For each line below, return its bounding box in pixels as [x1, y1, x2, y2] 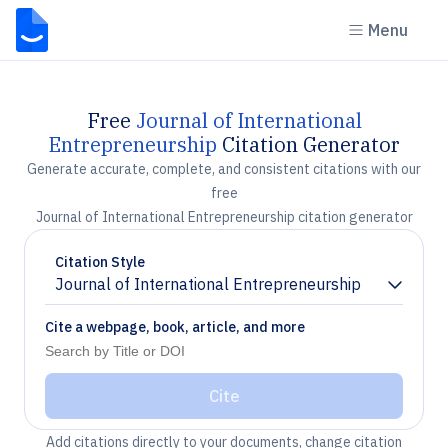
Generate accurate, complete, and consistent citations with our [27, 160, 421, 178]
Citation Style [55, 253, 145, 271]
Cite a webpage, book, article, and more [45, 318, 305, 336]
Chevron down [54, 282, 157, 303]
